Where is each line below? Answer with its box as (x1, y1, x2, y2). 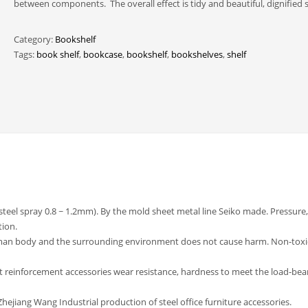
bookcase (82, 48, 122, 60)
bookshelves (170, 48, 223, 60)
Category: (13, 33, 55, 45)
